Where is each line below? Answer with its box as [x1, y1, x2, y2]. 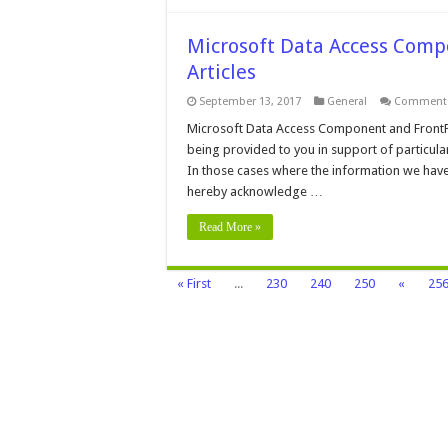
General [327, 95, 367, 108]
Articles [187, 60, 256, 84]
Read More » [199, 220, 261, 234]
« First [177, 276, 211, 291]
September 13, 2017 [199, 95, 301, 108]
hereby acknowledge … [187, 184, 323, 199]
